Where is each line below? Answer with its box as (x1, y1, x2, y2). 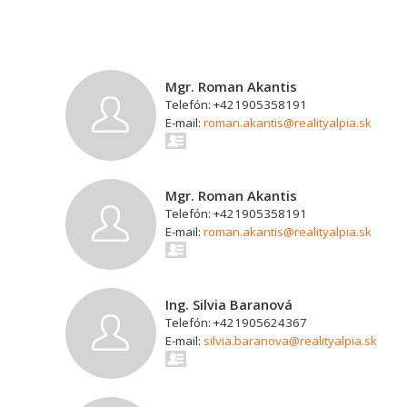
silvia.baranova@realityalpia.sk (203, 333, 377, 349)
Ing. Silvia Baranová (165, 295, 293, 313)
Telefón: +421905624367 (165, 314, 307, 331)
